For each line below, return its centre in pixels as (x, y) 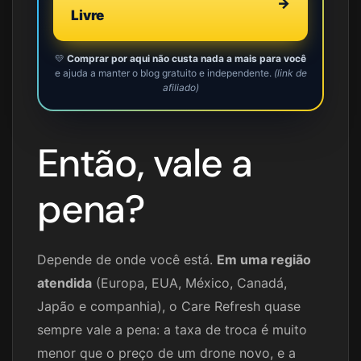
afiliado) (180, 88)
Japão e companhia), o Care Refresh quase (169, 307)
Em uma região (264, 260)
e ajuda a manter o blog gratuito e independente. (164, 73)
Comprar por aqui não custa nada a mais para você (187, 59)
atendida (64, 283)
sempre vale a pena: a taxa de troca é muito (172, 330)
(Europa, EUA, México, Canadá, (189, 283)
